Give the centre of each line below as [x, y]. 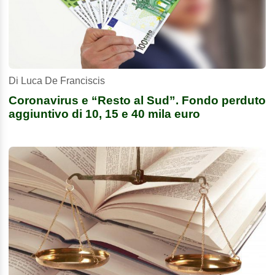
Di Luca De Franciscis [57, 81]
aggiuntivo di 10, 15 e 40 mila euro [104, 114]
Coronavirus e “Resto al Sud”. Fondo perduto [137, 101]
